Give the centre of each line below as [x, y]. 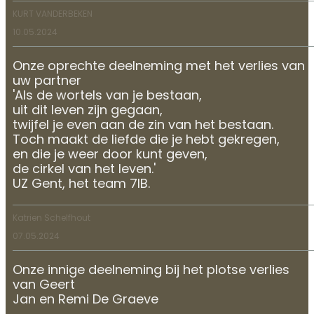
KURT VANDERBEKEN [53, 14]
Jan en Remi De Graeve [86, 300]
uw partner [47, 81]
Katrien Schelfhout [52, 218]
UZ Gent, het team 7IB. [81, 184]
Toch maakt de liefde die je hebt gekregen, [146, 140]
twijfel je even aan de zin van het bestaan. [143, 125]
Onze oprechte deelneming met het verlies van [159, 67]
